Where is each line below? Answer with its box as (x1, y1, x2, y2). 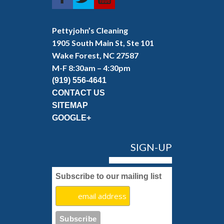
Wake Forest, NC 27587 (52, 50, 138, 60)
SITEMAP (52, 101, 88, 109)
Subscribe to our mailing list (55, 172, 162, 180)
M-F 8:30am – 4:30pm (52, 63, 130, 72)
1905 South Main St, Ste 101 (52, 38, 154, 47)
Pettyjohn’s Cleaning (52, 25, 128, 35)
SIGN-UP (130, 141, 172, 153)
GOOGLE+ (52, 113, 91, 122)
